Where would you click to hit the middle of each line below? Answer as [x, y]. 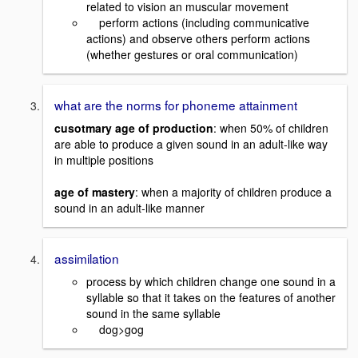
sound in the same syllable [155, 313]
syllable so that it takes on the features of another [211, 297]
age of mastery [95, 192]
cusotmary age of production [134, 128]
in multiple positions [104, 160]
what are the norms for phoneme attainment [176, 105]
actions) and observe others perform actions [198, 39]
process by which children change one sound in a [211, 281]
